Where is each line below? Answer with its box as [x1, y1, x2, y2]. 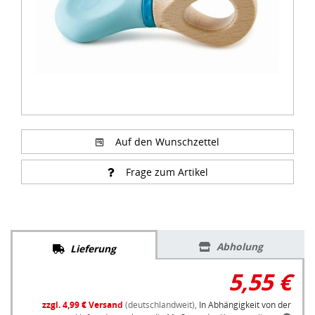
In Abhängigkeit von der [199, 299, 291, 311]
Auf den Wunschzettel [115, 135, 219, 149]
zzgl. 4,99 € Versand [42, 299, 123, 311]
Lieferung [70, 242, 116, 256]
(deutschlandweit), [123, 299, 199, 311]
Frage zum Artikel [125, 165, 208, 179]
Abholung [217, 240, 263, 254]
